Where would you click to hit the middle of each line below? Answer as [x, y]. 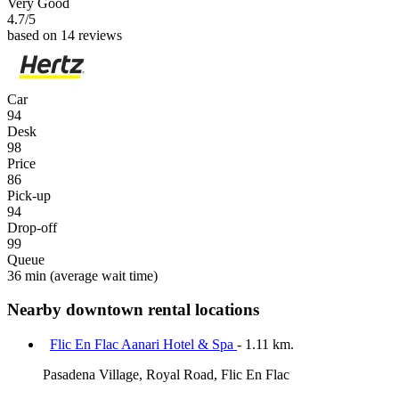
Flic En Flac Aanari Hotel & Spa [143, 345]
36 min [27, 275]
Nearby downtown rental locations [133, 310]
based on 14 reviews [65, 35]
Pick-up [29, 195]
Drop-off [32, 227]
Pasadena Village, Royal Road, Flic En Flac [166, 375]
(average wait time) [102, 275]
